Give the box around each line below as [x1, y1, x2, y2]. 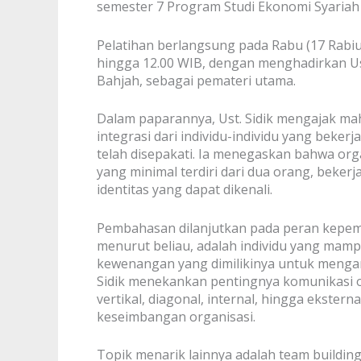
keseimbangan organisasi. [97, 307, 255, 326]
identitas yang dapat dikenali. [97, 180, 272, 199]
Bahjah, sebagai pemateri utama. [97, 71, 296, 89]
